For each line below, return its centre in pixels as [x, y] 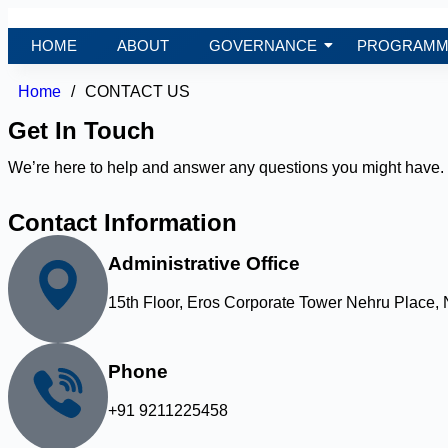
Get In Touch [81, 130]
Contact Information [122, 222]
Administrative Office [204, 264]
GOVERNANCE [263, 45]
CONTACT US [137, 91]
